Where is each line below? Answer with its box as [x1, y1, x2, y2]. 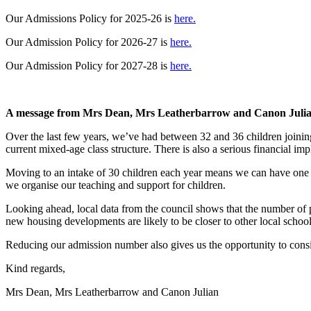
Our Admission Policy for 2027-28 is [6, 60, 170, 72]
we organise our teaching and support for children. [6, 179, 226, 192]
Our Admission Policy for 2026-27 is [6, 36, 170, 49]
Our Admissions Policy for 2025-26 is [6, 12, 174, 25]
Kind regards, [6, 262, 65, 275]
